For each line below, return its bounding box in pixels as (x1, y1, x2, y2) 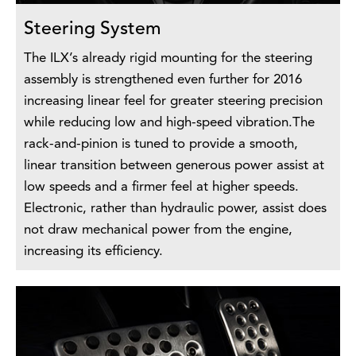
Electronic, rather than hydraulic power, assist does (24, 201, 327, 215)
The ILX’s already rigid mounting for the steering (24, 51, 312, 65)
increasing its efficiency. (24, 244, 163, 258)
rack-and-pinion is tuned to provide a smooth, (24, 137, 298, 151)
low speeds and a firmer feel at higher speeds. (24, 180, 299, 194)
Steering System (24, 20, 161, 39)
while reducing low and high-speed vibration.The (24, 115, 315, 130)
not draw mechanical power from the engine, (24, 222, 292, 237)
